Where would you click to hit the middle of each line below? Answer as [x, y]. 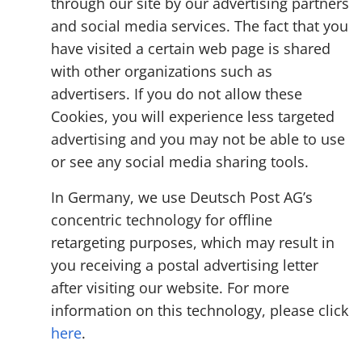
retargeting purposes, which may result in [193, 242]
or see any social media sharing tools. [180, 162]
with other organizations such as [162, 71]
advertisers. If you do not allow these [177, 94]
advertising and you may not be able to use [198, 139]
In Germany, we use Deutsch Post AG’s [182, 197]
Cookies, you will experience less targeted [193, 116]
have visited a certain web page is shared [191, 48]
